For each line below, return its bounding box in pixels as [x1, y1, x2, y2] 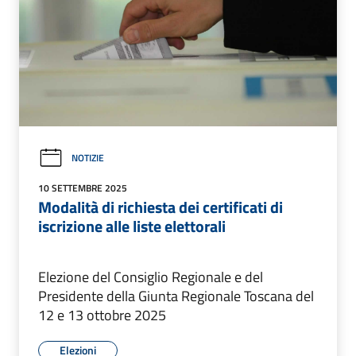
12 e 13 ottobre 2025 [38, 304, 166, 326]
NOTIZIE [72, 150, 104, 166]
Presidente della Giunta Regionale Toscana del [38, 284, 314, 307]
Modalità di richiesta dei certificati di [38, 194, 283, 219]
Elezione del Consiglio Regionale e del [38, 265, 263, 288]
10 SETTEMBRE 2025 [38, 180, 127, 195]
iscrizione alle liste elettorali [38, 213, 226, 238]
